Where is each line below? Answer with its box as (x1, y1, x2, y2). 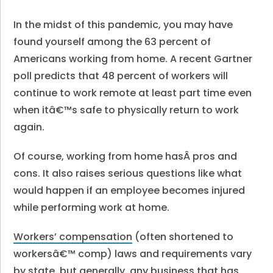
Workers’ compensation (13, 230, 133, 244)
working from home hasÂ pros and (66, 149, 238, 163)
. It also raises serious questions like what (38, 166, 243, 180)
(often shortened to (132, 230, 234, 244)
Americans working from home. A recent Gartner (13, 52, 253, 66)
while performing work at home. (13, 200, 170, 214)
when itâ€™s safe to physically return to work (13, 103, 239, 117)
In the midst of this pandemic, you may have (13, 18, 233, 32)
